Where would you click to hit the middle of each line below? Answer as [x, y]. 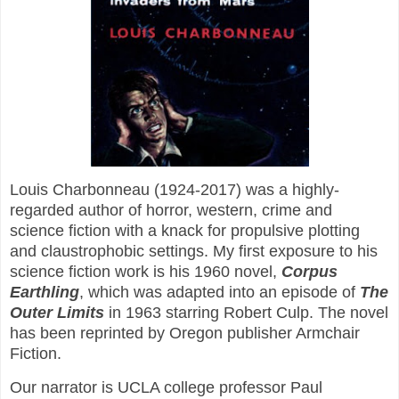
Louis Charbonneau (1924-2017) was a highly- [175, 189]
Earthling [45, 292]
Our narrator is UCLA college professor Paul [166, 388]
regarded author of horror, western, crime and [171, 210]
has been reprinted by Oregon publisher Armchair [185, 333]
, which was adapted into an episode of [220, 292]
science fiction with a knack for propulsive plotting [185, 230]
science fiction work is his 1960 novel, [146, 271]
